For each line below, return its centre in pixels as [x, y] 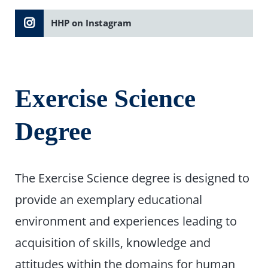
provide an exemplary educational [109, 200]
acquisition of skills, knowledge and [113, 243]
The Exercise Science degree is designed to [133, 178]
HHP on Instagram [91, 23]
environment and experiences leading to [126, 221]
